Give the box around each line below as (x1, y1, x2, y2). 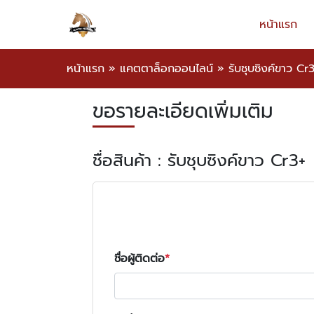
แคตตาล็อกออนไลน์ (120, 60, 213, 77)
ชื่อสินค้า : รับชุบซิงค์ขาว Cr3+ (93, 148, 306, 173)
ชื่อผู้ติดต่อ (114, 250, 165, 267)
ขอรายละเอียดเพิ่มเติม (93, 96, 273, 126)
